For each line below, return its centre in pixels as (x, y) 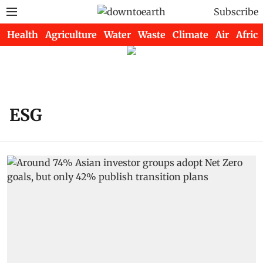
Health (23, 35)
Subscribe (236, 12)
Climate (190, 35)
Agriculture (71, 35)
